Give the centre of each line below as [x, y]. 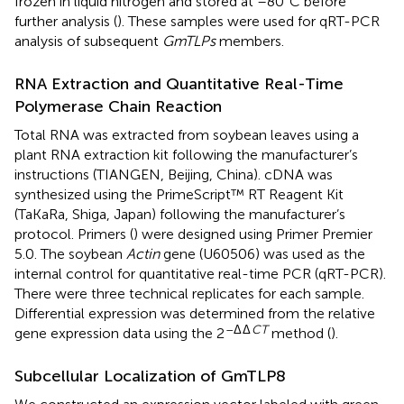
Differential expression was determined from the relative [195, 313]
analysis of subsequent [88, 41]
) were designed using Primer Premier [253, 234]
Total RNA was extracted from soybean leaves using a [187, 134]
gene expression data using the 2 [119, 333]
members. [250, 41]
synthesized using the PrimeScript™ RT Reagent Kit [179, 194]
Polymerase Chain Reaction [118, 106]
